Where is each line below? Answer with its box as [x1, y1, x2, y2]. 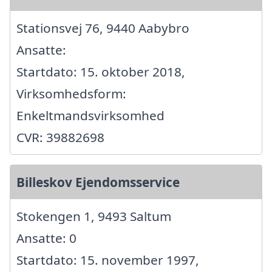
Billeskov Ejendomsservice [16, 173, 180, 191]
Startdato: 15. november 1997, [16, 251, 199, 268]
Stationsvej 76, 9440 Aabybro [16, 19, 189, 36]
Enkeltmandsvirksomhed [16, 106, 165, 124]
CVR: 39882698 [16, 128, 104, 146]
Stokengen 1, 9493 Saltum [16, 207, 171, 225]
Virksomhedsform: [16, 84, 126, 102]
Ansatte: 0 [16, 229, 76, 246]
